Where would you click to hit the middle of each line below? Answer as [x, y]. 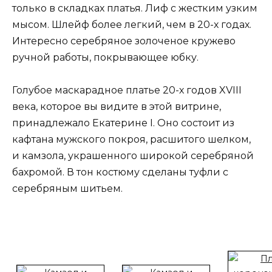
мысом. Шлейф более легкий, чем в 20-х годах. [132, 24]
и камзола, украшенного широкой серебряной [133, 156]
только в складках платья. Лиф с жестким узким [135, 8]
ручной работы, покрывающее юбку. [105, 57]
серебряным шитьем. [67, 189]
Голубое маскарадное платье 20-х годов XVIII [127, 90]
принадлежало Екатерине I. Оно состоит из [123, 123]
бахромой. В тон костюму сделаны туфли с [120, 172]
